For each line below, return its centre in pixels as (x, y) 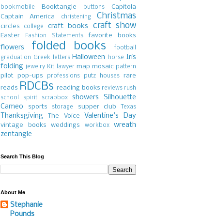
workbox (97, 126)
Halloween (89, 57)
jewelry (36, 67)
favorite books (112, 36)
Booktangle (59, 7)
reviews (112, 88)
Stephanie (26, 205)
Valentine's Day (110, 116)
